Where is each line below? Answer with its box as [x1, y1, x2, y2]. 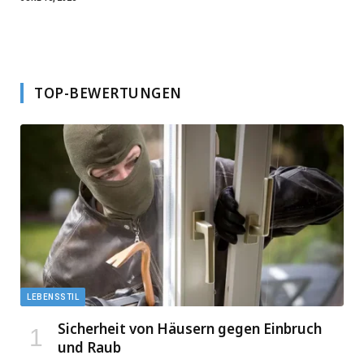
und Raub [58, 337, 121, 357]
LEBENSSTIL [27, 292, 79, 301]
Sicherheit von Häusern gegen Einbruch [58, 318, 322, 338]
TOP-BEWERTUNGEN [34, 84, 182, 103]
